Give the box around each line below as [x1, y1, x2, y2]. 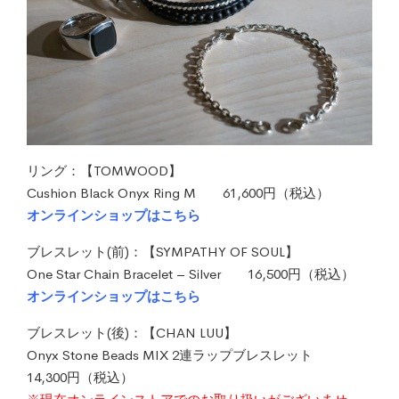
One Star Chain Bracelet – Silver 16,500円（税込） [27, 265, 354, 282]
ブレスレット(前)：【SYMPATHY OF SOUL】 [27, 242, 298, 260]
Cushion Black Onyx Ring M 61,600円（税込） [27, 183, 330, 201]
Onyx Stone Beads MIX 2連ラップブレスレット [27, 346, 339, 363]
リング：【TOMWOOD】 [27, 161, 182, 179]
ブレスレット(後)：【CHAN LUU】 [27, 323, 237, 341]
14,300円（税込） [27, 368, 134, 386]
